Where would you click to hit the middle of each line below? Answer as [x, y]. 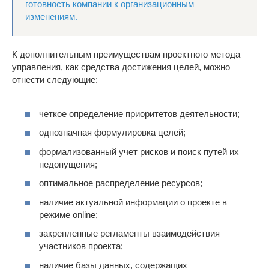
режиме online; [68, 214]
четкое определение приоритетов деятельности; [139, 113]
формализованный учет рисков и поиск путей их [139, 151]
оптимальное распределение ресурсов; [121, 183]
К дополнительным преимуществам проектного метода [126, 55]
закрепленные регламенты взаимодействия [129, 234]
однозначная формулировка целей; [112, 133]
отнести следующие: [55, 80]
